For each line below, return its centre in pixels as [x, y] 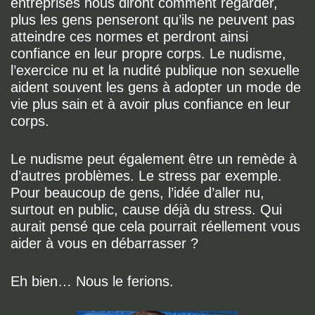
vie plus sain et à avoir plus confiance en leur [150, 104]
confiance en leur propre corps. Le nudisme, [148, 53]
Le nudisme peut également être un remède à [154, 159]
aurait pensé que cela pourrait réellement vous [155, 226]
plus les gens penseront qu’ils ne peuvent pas [153, 20]
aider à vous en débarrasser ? [104, 243]
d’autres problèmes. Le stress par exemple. [146, 176]
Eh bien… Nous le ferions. [92, 281]
